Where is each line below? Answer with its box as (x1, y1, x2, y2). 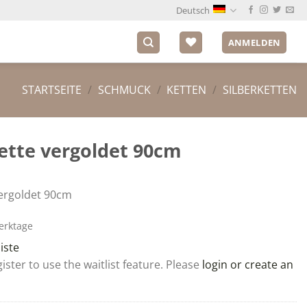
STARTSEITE (22, 82, 82, 97)
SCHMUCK (97, 82, 151, 97)
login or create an (201, 256, 293, 272)
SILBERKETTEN (223, 82, 297, 97)
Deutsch (175, 4, 210, 16)
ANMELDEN (228, 36, 281, 49)
